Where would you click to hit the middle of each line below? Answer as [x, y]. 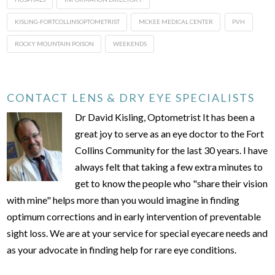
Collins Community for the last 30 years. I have [172, 150]
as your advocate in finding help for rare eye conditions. [122, 250]
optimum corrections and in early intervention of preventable [134, 217]
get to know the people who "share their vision [172, 184]
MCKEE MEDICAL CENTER [176, 21]
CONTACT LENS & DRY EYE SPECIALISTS [131, 98]
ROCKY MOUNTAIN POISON [54, 43]
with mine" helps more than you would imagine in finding [123, 200]
